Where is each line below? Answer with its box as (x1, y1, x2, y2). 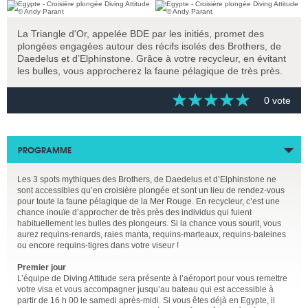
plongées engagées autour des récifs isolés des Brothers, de (17, 41, 281, 52)
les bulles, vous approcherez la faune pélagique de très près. (17, 65, 283, 76)
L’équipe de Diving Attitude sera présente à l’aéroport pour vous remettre (17, 274, 287, 283)
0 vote (264, 95, 291, 106)
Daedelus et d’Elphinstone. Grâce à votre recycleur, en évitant (17, 53, 286, 64)
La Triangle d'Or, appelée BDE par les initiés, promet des (17, 28, 264, 39)
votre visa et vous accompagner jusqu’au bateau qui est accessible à (17, 285, 274, 294)
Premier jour (17, 263, 66, 272)
